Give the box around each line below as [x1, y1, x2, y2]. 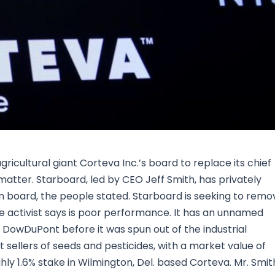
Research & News [90, 22, 175, 36]
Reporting [142, 52, 191, 66]
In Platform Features [142, 22, 242, 36]
